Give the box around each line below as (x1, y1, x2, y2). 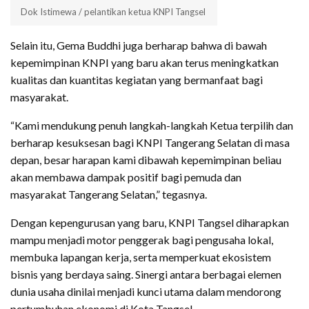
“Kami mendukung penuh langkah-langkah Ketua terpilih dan (10, 118, 293, 132)
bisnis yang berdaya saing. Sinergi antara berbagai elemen (10, 267, 281, 281)
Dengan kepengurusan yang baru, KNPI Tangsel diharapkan (10, 215, 289, 229)
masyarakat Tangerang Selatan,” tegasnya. (10, 187, 207, 201)
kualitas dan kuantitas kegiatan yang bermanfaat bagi (10, 72, 263, 86)
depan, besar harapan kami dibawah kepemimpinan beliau (10, 152, 281, 166)
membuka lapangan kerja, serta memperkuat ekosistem (10, 250, 271, 263)
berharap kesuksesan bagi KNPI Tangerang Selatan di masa (10, 135, 290, 149)
